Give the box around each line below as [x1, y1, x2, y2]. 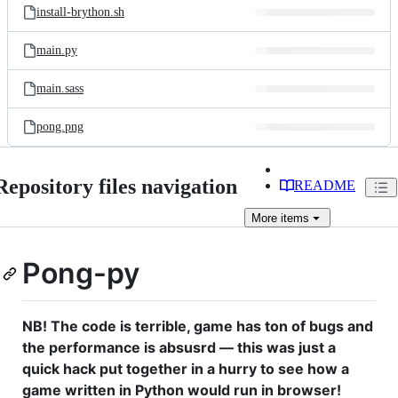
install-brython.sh [36, 5, 124, 19]
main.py [36, 44, 77, 57]
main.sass [36, 82, 84, 95]
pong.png [36, 120, 84, 133]
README [294, 178, 355, 193]
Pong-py [22, 256, 139, 291]
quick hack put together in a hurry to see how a [22, 359, 349, 378]
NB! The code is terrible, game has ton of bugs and [22, 316, 373, 335]
